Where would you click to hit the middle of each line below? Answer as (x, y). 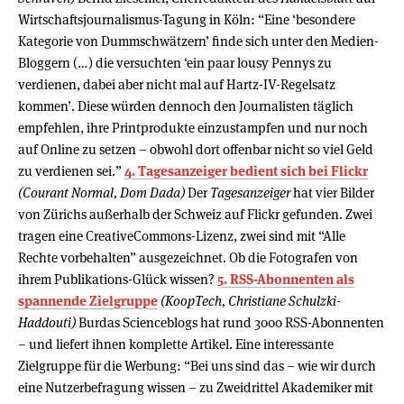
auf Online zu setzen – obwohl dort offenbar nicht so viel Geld (196, 149)
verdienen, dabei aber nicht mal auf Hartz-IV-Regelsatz (177, 84)
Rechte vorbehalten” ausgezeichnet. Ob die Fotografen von (188, 257)
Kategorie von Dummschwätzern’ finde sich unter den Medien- (198, 41)
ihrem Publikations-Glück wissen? (118, 279)
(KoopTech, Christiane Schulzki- (251, 300)
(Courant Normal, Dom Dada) (101, 192)
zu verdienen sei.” (71, 170)
